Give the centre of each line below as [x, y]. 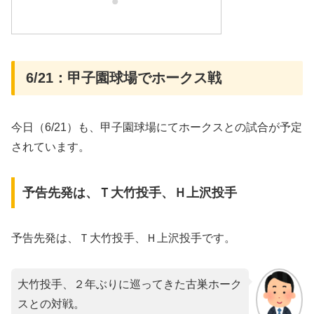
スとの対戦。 [51, 303]
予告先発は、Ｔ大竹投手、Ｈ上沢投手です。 [123, 238]
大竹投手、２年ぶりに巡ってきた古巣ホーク [130, 284]
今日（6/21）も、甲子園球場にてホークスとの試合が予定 [157, 128]
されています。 [50, 147]
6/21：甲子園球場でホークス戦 [124, 78]
